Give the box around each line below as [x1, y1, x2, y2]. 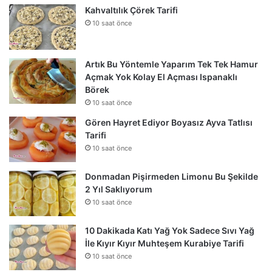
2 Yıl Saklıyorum [85, 183, 152, 194]
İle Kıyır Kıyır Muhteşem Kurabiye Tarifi [85, 237, 244, 248]
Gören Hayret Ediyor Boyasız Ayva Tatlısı [85, 117, 253, 127]
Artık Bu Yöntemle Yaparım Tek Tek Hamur [85, 58, 258, 69]
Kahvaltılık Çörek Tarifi [85, 4, 178, 15]
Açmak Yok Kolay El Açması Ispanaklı [85, 71, 237, 82]
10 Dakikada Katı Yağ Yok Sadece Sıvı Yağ [85, 225, 254, 236]
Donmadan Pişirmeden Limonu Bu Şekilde [85, 171, 258, 182]
